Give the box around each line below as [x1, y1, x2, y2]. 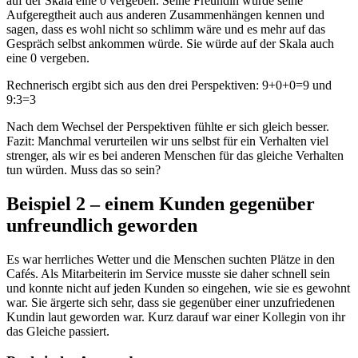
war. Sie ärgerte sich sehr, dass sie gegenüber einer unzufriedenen [6, 295, 335, 309]
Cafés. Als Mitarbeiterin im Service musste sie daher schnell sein [6, 266, 330, 280]
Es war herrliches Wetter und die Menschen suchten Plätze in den [6, 252, 335, 266]
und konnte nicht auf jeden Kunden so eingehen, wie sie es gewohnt [6, 280, 350, 295]
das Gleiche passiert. [6, 324, 109, 338]
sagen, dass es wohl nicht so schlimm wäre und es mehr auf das [6, 22, 325, 36]
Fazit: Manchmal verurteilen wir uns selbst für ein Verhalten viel [6, 133, 328, 148]
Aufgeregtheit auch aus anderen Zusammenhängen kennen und [6, 7, 324, 22]
